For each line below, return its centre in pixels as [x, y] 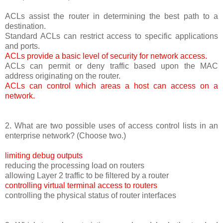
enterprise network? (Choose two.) [65, 135]
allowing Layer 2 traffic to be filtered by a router [87, 175]
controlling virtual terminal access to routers [81, 185]
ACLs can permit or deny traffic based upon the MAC [111, 66]
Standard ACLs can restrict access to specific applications [111, 36]
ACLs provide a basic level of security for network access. [106, 56]
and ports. [22, 46]
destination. [25, 26]
